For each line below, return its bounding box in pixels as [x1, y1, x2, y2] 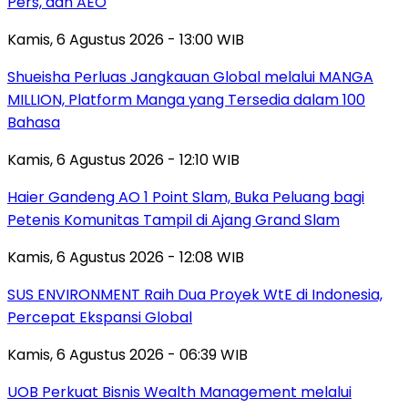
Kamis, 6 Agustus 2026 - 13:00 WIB [7, 28, 244, 50]
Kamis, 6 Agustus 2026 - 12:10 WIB [7, 148, 240, 170]
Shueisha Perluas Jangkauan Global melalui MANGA [7, 66, 373, 87]
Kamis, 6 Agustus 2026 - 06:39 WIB [7, 343, 248, 365]
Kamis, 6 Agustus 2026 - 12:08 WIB [7, 246, 244, 268]
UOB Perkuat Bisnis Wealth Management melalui [7, 381, 352, 403]
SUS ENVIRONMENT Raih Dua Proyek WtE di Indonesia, [7, 283, 382, 305]
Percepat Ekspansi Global [7, 306, 192, 328]
